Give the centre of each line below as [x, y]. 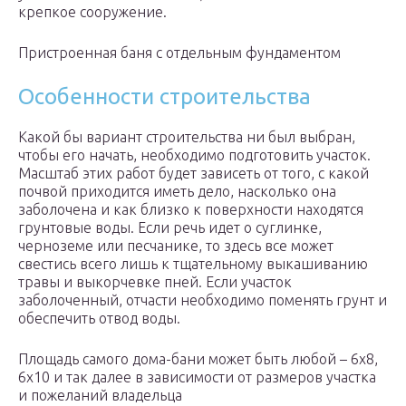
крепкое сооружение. [92, 12]
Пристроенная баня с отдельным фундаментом [179, 53]
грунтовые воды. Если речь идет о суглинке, [170, 228]
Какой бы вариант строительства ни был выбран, [187, 137]
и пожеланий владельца [100, 396]
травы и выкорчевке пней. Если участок [155, 282]
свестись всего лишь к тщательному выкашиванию [193, 264]
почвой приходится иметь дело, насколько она [177, 192]
